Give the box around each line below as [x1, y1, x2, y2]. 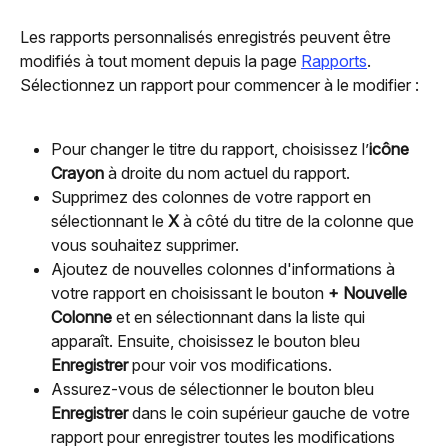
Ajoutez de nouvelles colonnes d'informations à [51, 259, 399, 280]
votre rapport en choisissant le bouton [51, 283, 328, 304]
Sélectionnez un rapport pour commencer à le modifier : [20, 75, 419, 95]
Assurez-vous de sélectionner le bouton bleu [51, 379, 378, 400]
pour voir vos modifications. [128, 355, 332, 376]
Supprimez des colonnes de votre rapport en [51, 187, 375, 208]
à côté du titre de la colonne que [179, 211, 418, 232]
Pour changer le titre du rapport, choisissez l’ [51, 139, 369, 160]
